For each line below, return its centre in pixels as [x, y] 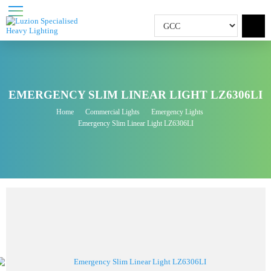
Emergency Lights [187, 118]
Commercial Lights [119, 118]
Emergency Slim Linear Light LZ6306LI [143, 130]
